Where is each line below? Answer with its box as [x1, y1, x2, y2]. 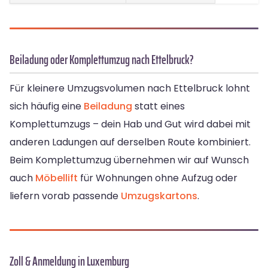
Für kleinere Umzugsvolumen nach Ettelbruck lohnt [10, 81, 250, 96]
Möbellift [35, 171, 78, 185]
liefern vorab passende [10, 189, 121, 203]
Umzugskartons [121, 189, 197, 203]
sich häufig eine [10, 99, 84, 114]
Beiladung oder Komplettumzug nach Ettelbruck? [10, 50, 194, 70]
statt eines [132, 99, 185, 114]
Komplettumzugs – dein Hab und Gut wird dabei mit [10, 117, 251, 132]
